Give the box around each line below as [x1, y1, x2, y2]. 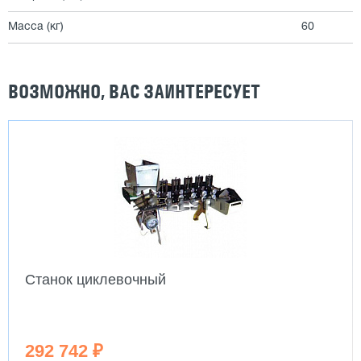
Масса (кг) [8, 22, 64, 32]
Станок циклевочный [25, 272, 166, 288]
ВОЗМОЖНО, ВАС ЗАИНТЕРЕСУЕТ [8, 80, 260, 103]
